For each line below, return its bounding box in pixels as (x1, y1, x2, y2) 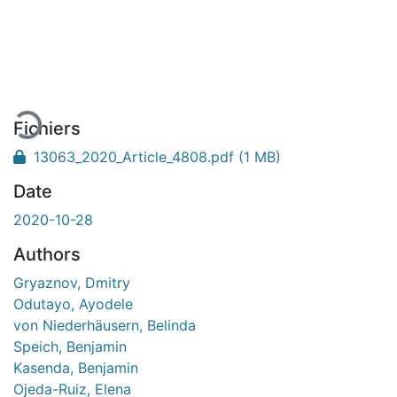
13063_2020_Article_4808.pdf (29, 147, 238, 166)
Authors (13, 243, 81, 265)
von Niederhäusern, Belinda (13, 315, 196, 334)
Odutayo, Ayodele (13, 294, 133, 313)
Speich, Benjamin (13, 337, 127, 355)
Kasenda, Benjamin (13, 358, 138, 377)
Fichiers (13, 117, 81, 139)
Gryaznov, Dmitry (13, 273, 130, 292)
